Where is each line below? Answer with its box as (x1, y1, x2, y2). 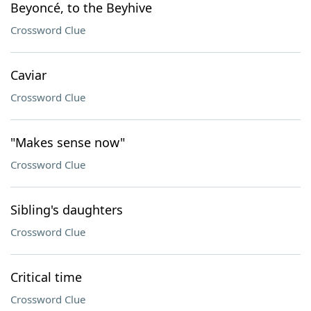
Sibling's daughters (10, 201, 123, 218)
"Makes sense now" (10, 134, 125, 151)
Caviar (10, 67, 47, 83)
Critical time (10, 269, 82, 285)
